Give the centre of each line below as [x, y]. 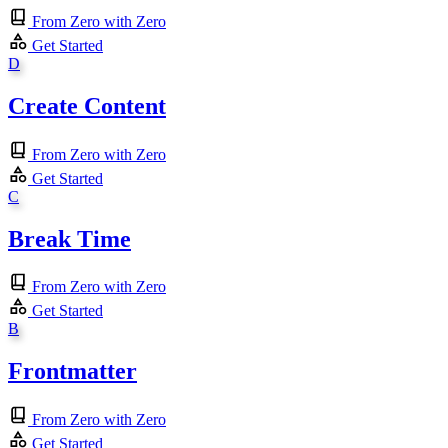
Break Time [69, 238]
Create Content [87, 105]
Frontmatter [72, 371]
